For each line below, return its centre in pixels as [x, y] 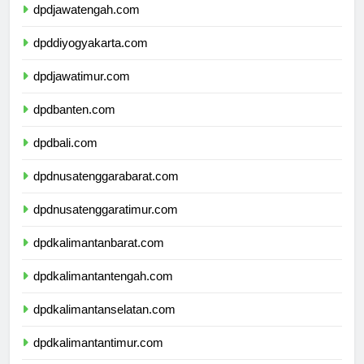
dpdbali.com [65, 158]
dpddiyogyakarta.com [91, 58]
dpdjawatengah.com [87, 24]
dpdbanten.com [74, 124]
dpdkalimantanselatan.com [104, 324]
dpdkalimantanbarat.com [99, 258]
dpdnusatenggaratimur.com [106, 224]
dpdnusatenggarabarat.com [106, 191]
